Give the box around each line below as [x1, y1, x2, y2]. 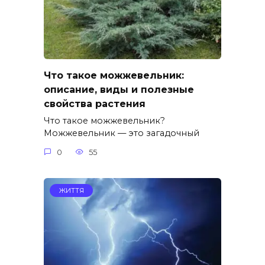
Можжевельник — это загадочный [44, 128, 199, 139]
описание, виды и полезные [44, 84, 194, 96]
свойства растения [44, 98, 146, 110]
